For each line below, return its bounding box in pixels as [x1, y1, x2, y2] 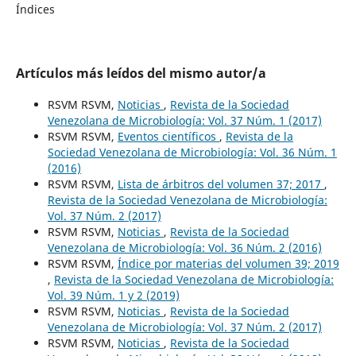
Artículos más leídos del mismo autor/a [15, 64, 266, 83]
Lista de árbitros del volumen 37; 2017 [117, 176, 324, 192]
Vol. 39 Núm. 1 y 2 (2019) [47, 288, 180, 304]
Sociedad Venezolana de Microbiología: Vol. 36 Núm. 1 [47, 145, 337, 161]
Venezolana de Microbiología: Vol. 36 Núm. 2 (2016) [47, 240, 322, 256]
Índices [15, 2, 55, 17]
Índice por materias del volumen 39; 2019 [117, 256, 339, 272]
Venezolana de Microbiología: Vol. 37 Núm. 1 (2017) [47, 113, 322, 129]
